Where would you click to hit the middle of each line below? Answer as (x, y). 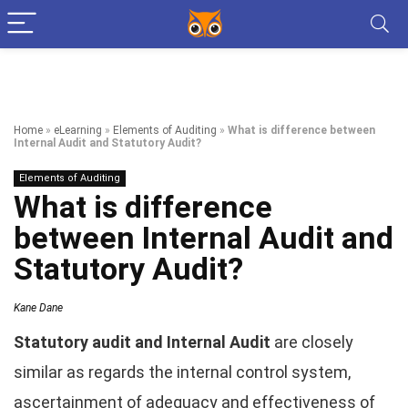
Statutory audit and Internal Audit (142, 342)
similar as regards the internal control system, (182, 372)
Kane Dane (38, 308)
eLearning (78, 130)
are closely (312, 342)
